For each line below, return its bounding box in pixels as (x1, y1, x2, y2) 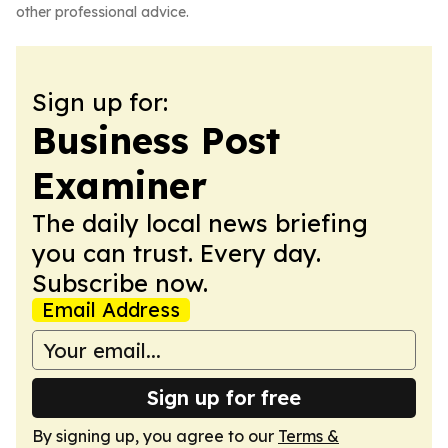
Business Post (32, 118, 280, 163)
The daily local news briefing (32, 208, 368, 238)
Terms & (278, 426, 339, 446)
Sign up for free (147, 385, 301, 410)
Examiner (32, 163, 207, 208)
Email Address (42, 297, 180, 322)
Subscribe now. (32, 268, 208, 298)
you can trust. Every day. (32, 238, 321, 268)
